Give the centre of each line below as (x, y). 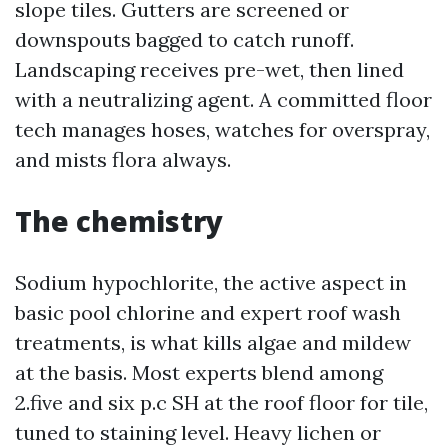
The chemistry (119, 221)
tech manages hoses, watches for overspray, (222, 129)
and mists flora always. (123, 159)
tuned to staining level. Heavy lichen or (198, 432)
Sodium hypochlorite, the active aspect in (211, 282)
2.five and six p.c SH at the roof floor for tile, (221, 402)
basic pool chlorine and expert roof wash (208, 312)
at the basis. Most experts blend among (199, 372)
